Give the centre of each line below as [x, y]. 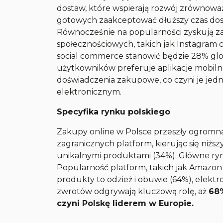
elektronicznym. [89, 92]
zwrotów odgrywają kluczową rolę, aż [133, 191]
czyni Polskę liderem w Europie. [125, 203]
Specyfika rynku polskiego [114, 112]
